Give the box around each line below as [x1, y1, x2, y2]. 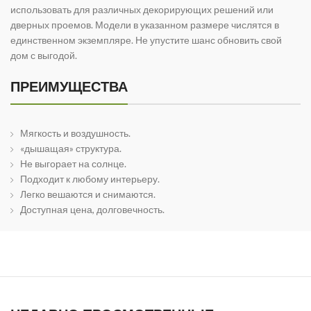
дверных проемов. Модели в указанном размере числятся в [10, 19, 279, 31]
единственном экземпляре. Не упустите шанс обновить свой [10, 34, 282, 47]
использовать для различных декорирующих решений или [10, 3, 274, 16]
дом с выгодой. [10, 49, 77, 62]
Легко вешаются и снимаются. [20, 188, 155, 201]
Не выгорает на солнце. [20, 158, 126, 170]
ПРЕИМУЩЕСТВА [10, 77, 128, 97]
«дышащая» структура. [20, 142, 121, 155]
